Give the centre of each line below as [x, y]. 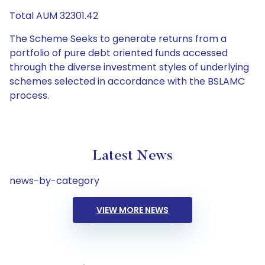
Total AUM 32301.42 [54, 16]
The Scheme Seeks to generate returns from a [118, 39]
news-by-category [54, 181]
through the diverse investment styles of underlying [129, 67]
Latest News [132, 156]
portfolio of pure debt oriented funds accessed [119, 53]
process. [29, 96]
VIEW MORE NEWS [132, 210]
